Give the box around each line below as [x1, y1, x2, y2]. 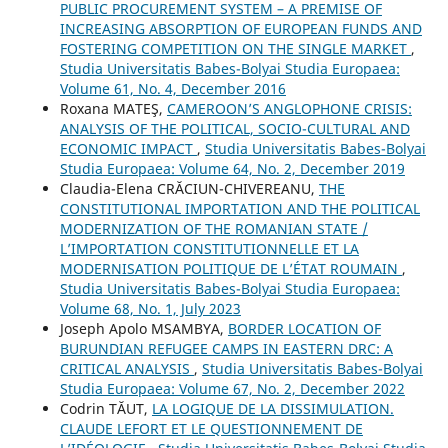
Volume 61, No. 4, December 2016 [59, 79, 286, 99]
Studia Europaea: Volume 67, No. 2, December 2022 [59, 379, 405, 399]
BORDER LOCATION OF [227, 319, 381, 339]
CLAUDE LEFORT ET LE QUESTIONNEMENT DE [59, 419, 363, 439]
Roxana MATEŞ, [59, 99, 167, 119]
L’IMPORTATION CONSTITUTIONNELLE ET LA [59, 239, 359, 259]
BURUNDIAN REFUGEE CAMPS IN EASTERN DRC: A [59, 339, 393, 359]
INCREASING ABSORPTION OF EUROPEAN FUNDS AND [59, 19, 422, 39]
